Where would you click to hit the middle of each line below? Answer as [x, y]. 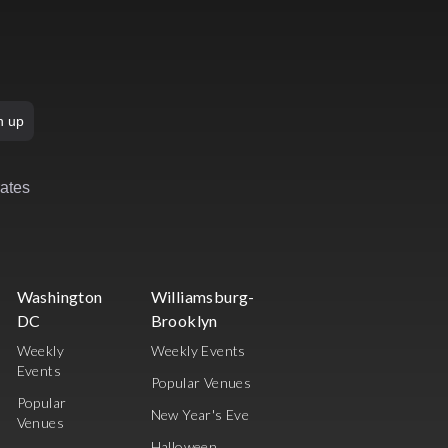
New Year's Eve [200, 415]
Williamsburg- [202, 297]
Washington [59, 297]
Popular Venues [201, 383]
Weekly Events [198, 351]
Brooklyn [184, 321]
